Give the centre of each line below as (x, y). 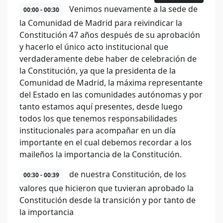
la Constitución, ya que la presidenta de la (98, 71)
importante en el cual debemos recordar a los (106, 142)
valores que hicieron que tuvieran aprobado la (107, 188)
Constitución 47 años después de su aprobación (110, 35)
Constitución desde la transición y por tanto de (108, 200)
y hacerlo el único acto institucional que (94, 47)
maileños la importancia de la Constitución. (101, 154)
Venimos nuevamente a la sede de (132, 9)
